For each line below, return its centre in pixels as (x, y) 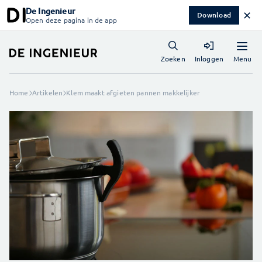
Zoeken (173, 58)
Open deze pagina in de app (71, 20)
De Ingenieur (51, 11)
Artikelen (47, 92)
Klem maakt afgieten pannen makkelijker (133, 92)
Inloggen (209, 58)
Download (214, 15)
